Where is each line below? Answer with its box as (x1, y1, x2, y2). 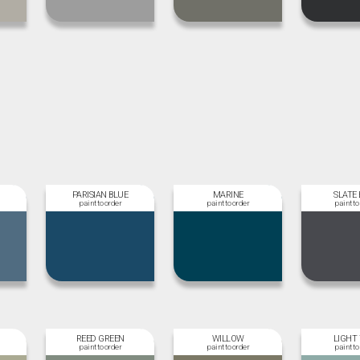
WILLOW (211, 333, 244, 344)
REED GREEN (76, 333, 125, 344)
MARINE (212, 189, 243, 200)
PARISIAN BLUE (72, 189, 129, 200)
